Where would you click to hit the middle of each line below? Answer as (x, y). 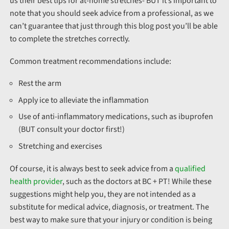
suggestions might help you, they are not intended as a (102, 194)
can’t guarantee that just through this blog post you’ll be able (113, 26)
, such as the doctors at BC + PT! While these (137, 181)
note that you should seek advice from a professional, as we (111, 13)
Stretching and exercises (61, 146)
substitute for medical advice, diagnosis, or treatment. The (109, 207)
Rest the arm (40, 84)
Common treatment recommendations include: (90, 61)
